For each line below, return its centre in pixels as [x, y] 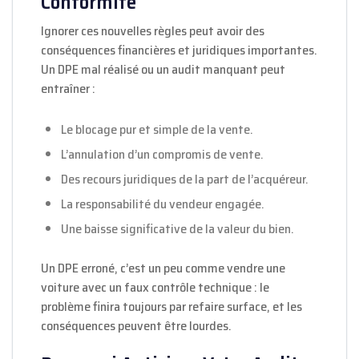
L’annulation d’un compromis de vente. [162, 155]
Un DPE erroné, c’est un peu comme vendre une [163, 268]
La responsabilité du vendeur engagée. [163, 204]
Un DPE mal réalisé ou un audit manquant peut [163, 70]
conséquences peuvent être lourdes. [136, 326]
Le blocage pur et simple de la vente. [157, 130]
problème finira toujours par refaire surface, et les [171, 307]
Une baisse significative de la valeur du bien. [177, 229]
